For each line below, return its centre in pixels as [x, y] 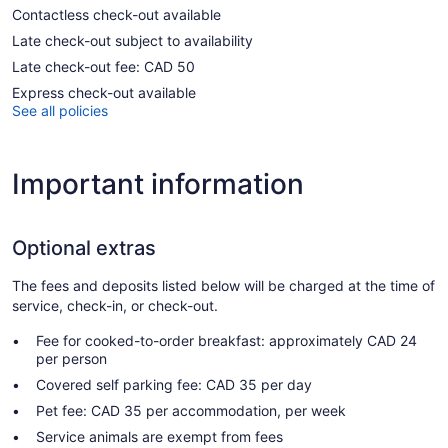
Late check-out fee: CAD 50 [103, 67]
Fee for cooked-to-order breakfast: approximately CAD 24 [226, 341]
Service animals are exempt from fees [159, 437]
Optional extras [84, 248]
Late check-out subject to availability [132, 41]
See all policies [60, 111]
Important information [158, 184]
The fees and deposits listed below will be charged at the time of [223, 286]
